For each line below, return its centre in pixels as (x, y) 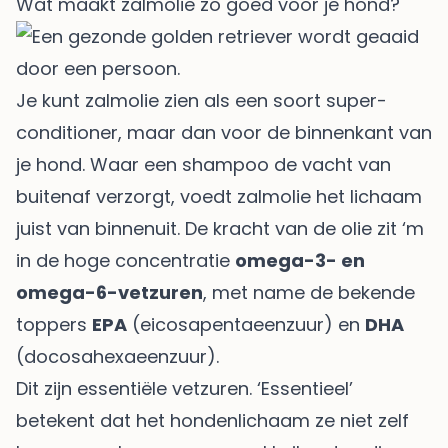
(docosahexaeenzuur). (117, 356)
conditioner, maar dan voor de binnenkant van (224, 132)
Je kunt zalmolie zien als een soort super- (201, 100)
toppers (54, 324)
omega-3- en (300, 260)
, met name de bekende (309, 292)
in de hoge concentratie (125, 260)
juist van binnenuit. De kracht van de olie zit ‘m (220, 228)
